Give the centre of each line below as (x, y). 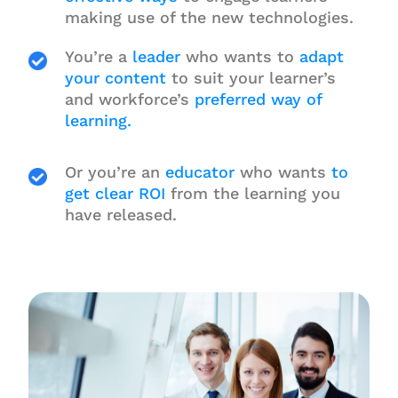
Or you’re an (115, 172)
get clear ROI (117, 194)
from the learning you (255, 194)
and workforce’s (129, 99)
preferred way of (258, 99)
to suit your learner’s (251, 77)
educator (199, 172)
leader (156, 56)
